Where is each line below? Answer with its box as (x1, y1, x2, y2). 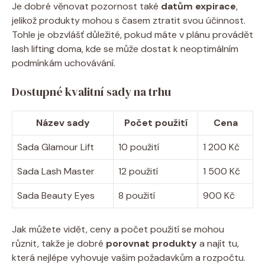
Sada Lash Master (17, 164, 95, 177)
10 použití (118, 140, 159, 153)
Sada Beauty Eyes (17, 189, 95, 202)
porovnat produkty (106, 237, 197, 250)
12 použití (118, 164, 158, 177)
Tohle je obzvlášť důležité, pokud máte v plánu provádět (12, 28, 253, 41)
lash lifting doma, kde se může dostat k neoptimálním (12, 42, 238, 55)
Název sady (35, 116, 90, 129)
